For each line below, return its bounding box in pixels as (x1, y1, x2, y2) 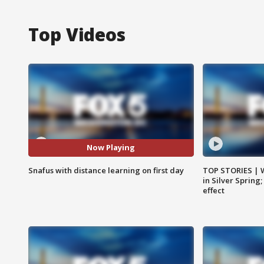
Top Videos (28, 22, 126, 47)
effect (202, 184, 225, 196)
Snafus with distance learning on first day (28, 164, 184, 176)
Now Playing (87, 142, 136, 153)
